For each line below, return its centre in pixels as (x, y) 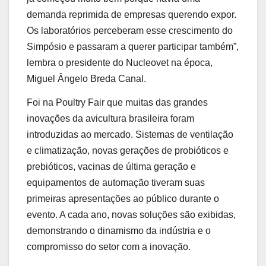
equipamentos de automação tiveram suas (116, 182)
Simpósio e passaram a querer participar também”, (133, 47)
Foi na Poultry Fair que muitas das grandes (117, 102)
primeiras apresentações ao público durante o (123, 198)
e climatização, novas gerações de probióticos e (128, 150)
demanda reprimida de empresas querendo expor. (132, 15)
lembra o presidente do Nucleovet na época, (120, 63)
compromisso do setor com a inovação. (109, 246)
